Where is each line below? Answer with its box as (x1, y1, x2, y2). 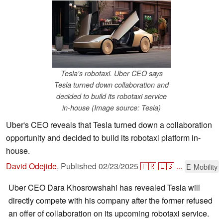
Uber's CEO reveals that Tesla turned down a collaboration (6, 119, 212, 131)
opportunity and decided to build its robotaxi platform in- (6, 132, 201, 144)
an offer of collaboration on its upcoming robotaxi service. (8, 208, 209, 220)
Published (61, 160, 99, 172)
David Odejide (6, 160, 57, 172)
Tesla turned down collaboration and (54, 80, 169, 90)
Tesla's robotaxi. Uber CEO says (60, 68, 163, 79)
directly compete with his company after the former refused (8, 195, 213, 207)
